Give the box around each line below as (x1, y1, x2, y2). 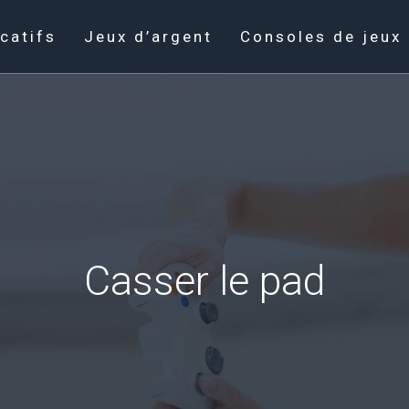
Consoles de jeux (240, 27, 402, 46)
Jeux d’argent (84, 27, 213, 46)
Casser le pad (84, 257, 325, 305)
